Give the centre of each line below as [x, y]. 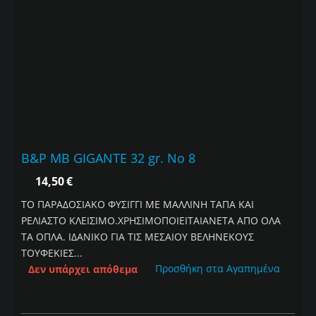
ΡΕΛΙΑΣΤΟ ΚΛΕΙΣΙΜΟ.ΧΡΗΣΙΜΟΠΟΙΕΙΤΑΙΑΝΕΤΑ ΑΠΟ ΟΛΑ [151, 221]
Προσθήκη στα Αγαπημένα [218, 269]
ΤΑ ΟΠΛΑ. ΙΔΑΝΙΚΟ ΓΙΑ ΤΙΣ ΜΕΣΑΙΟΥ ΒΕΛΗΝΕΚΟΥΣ [138, 237]
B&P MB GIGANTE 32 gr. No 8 [108, 158]
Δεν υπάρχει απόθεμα [83, 269]
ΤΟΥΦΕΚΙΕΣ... [52, 253]
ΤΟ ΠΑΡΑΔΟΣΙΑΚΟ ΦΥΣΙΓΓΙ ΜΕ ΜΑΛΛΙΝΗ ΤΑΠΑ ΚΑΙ [138, 205]
